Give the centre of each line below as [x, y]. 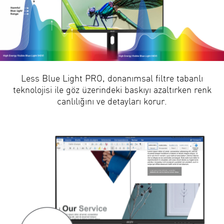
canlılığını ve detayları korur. [112, 101]
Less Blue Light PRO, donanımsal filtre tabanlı [112, 78]
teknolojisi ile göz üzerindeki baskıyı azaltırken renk [112, 89]
